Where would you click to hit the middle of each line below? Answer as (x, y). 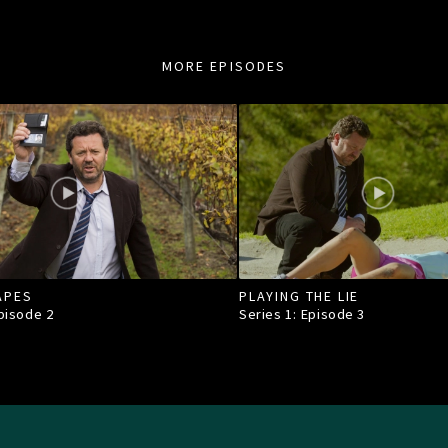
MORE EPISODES (224, 65)
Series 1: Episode (298, 313)
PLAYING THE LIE (299, 295)
